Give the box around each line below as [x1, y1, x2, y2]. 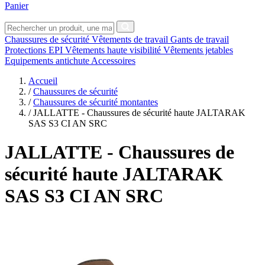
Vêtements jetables [163, 44, 233, 55]
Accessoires [91, 55, 135, 66]
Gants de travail [170, 34, 229, 44]
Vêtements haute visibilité [65, 44, 163, 55]
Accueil [28, 75, 57, 86]
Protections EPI [5, 44, 65, 55]
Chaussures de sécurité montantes [33, 96, 158, 107]
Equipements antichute [5, 55, 91, 66]
